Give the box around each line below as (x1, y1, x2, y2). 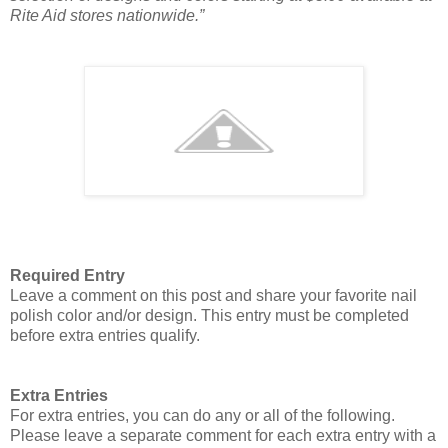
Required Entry (10, 266, 125, 284)
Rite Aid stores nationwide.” (10, 6, 204, 24)
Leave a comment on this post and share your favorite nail (10, 286, 417, 304)
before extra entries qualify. (10, 326, 200, 344)
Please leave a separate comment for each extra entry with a (10, 426, 436, 444)
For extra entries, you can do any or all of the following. (10, 406, 395, 424)
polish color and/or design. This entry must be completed (10, 306, 409, 324)
